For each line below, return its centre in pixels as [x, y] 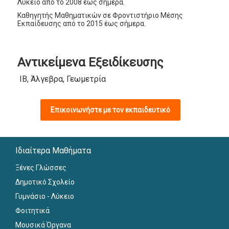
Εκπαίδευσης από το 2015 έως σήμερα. [82, 24]
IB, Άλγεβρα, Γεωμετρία [62, 79]
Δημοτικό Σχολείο [45, 182]
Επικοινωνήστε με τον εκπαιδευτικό [111, 110]
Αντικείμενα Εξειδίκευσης [90, 63]
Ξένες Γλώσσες [41, 167]
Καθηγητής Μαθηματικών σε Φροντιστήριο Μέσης [100, 16]
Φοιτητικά [33, 210]
